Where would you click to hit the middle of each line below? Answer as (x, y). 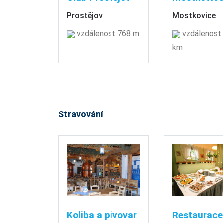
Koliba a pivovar (102, 215)
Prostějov (85, 15)
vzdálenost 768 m (107, 33)
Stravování (81, 114)
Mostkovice (194, 15)
